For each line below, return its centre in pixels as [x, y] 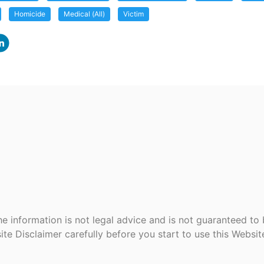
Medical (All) [84, 14]
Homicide [30, 14]
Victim [133, 14]
